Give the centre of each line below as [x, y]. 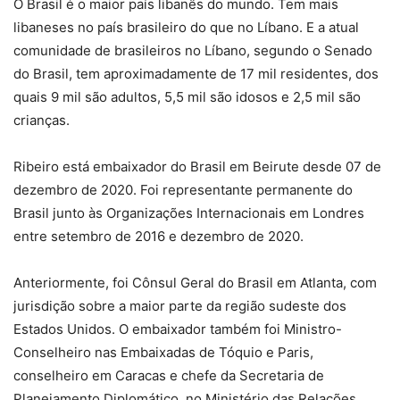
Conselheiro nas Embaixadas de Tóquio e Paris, [163, 352]
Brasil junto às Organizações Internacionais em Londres [189, 212]
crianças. [42, 120]
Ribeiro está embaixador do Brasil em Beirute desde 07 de [197, 166]
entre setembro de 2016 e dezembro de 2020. [158, 236]
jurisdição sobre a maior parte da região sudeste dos [180, 305]
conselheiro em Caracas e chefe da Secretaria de [169, 375]
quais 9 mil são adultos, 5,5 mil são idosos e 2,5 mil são [187, 96]
